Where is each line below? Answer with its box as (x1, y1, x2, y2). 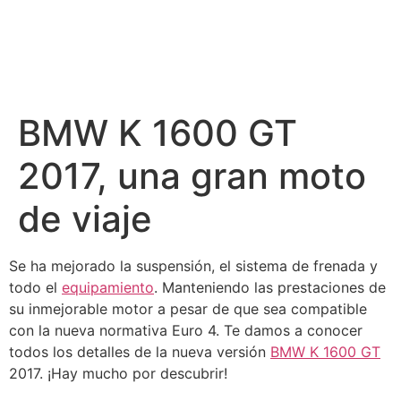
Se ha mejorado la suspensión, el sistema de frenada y (9, 257, 378, 275)
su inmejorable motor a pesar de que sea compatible (9, 300, 367, 318)
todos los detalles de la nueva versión (9, 343, 270, 361)
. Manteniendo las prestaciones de (154, 278, 386, 296)
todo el (9, 278, 62, 296)
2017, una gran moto (18, 154, 366, 198)
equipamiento (62, 278, 154, 296)
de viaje (18, 197, 152, 241)
